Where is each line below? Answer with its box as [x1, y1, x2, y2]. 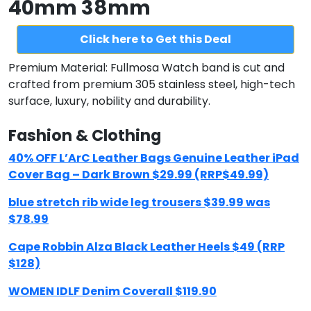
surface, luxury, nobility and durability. [8, 93, 210, 109]
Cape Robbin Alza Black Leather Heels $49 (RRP [8, 239, 285, 255]
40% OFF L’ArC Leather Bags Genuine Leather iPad [8, 150, 299, 166]
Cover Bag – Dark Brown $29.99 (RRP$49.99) [8, 167, 269, 183]
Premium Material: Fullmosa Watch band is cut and [8, 60, 285, 76]
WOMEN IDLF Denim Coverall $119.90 [8, 283, 217, 299]
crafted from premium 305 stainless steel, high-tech [8, 76, 295, 92]
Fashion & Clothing [8, 124, 161, 146]
